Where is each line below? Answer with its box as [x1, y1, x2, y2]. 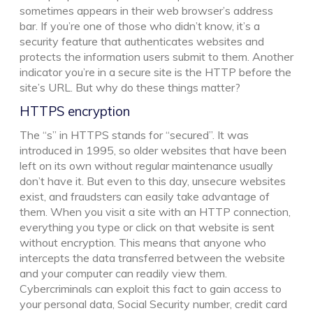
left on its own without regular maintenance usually [20, 158, 273, 173]
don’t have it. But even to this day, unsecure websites [20, 173, 286, 188]
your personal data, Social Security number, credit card [20, 296, 287, 311]
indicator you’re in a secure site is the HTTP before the [20, 64, 291, 79]
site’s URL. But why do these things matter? [20, 80, 240, 94]
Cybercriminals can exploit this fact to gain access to [20, 281, 282, 296]
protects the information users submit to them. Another [20, 49, 293, 64]
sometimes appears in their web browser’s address [20, 3, 273, 17]
